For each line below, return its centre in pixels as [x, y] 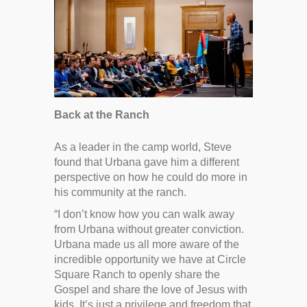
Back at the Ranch [102, 114]
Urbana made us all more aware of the [147, 244]
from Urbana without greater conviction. [149, 229]
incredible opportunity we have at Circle [150, 259]
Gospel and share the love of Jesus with [151, 289]
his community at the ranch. [120, 192]
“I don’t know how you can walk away [144, 214]
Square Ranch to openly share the [137, 274]
